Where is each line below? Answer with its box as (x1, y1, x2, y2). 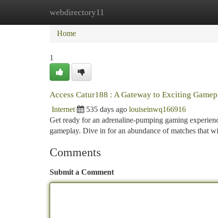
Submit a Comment (50, 168, 114, 176)
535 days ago (86, 105, 127, 113)
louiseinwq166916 (129, 105, 186, 113)
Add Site (167, 8, 195, 16)
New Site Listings (98, 8, 153, 16)
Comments (50, 146, 101, 159)
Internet (52, 105, 75, 113)
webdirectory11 (50, 7, 104, 17)
